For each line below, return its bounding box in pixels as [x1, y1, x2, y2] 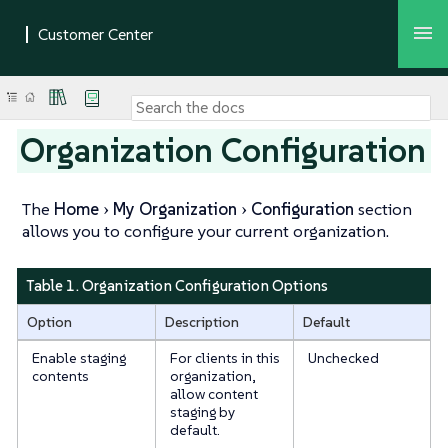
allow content [169, 384, 258, 403]
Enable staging [31, 348, 126, 367]
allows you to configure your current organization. [22, 220, 389, 242]
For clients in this [169, 348, 280, 367]
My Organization [113, 198, 237, 220]
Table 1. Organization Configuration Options [25, 276, 328, 295]
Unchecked [307, 348, 379, 367]
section [354, 198, 412, 220]
